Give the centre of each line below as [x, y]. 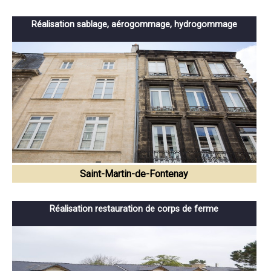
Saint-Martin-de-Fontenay [134, 174]
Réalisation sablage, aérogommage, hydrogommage [134, 24]
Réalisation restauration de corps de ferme [134, 209]
